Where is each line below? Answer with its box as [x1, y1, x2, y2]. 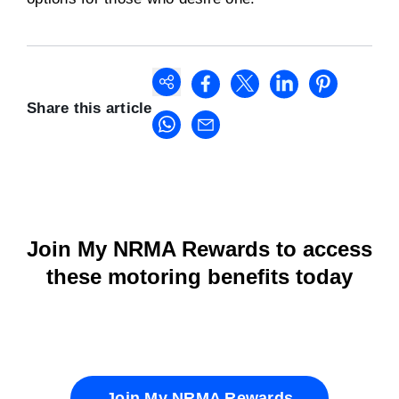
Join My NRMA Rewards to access [27, 237, 372, 261]
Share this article [27, 100, 152, 117]
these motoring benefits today [46, 265, 353, 289]
